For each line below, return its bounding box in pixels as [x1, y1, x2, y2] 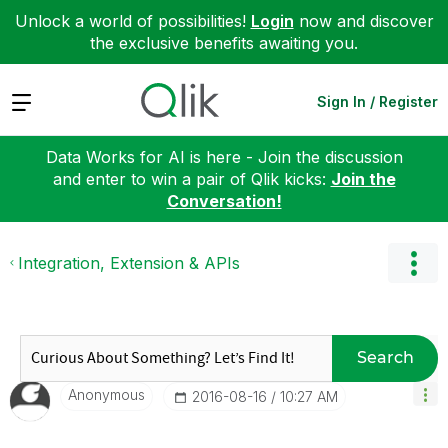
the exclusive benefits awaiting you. [90, 33, 358, 53]
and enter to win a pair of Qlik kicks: [52, 168, 331, 189]
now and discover [293, 11, 434, 31]
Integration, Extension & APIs [18, 252, 240, 273]
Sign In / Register [317, 92, 438, 110]
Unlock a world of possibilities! [14, 11, 251, 31]
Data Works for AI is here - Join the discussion [45, 146, 403, 167]
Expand [10, 90, 67, 111]
